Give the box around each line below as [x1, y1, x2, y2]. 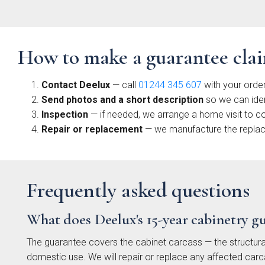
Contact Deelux [41, 79, 110, 91]
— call [110, 79, 138, 91]
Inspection [41, 109, 88, 120]
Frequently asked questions [27, 177, 250, 203]
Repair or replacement [41, 124, 143, 135]
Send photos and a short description [41, 94, 203, 105]
